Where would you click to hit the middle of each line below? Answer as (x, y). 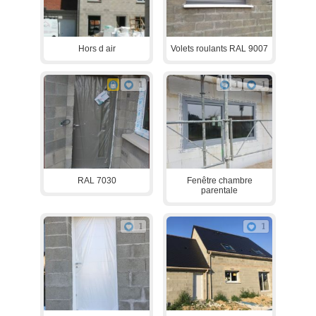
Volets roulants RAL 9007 (219, 48)
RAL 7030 (97, 180)
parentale (219, 190)
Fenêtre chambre (219, 180)
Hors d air (97, 48)
